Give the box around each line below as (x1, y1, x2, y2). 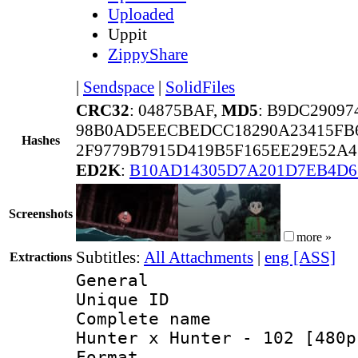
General (76, 270, 149, 290)
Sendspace (83, 77, 154, 97)
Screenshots (9, 206, 73, 221)
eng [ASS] (265, 247, 336, 267)
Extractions (10, 249, 72, 264)
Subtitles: (76, 247, 144, 267)
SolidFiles (165, 77, 235, 97)
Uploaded (108, 4, 174, 24)
